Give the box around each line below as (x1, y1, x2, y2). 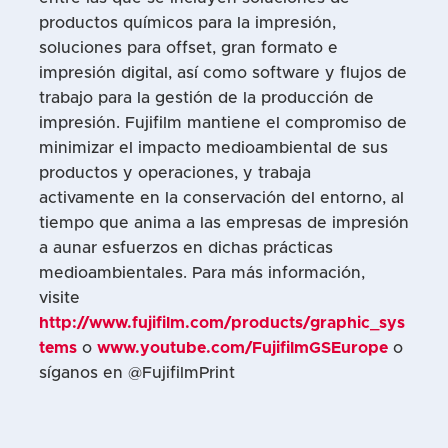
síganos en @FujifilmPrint (38, 365, 235, 382)
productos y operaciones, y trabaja (38, 165, 311, 182)
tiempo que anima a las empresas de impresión (38, 215, 409, 232)
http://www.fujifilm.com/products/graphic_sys (38, 315, 405, 332)
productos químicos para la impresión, (38, 15, 336, 32)
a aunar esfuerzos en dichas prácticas (38, 240, 333, 257)
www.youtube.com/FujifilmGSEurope (96, 340, 388, 357)
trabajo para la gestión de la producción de (38, 90, 374, 107)
